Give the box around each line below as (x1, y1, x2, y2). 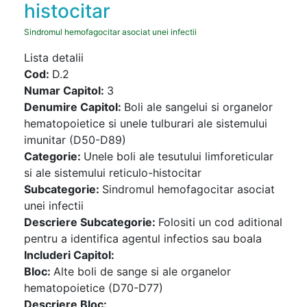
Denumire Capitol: (24, 100, 124, 114)
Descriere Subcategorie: (24, 215, 158, 229)
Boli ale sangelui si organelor (124, 100, 273, 114)
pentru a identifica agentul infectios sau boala (24, 232, 262, 245)
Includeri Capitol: (24, 248, 114, 262)
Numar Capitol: (24, 84, 107, 97)
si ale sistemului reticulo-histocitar (24, 166, 201, 180)
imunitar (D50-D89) (24, 133, 126, 147)
